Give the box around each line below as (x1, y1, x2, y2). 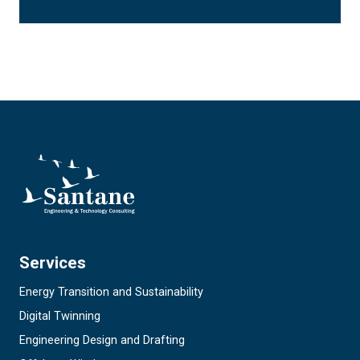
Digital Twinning (19, 309, 100, 323)
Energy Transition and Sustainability (19, 285, 203, 299)
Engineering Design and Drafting (19, 333, 185, 347)
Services (19, 253, 86, 272)
